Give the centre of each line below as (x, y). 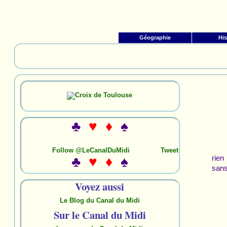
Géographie (155, 37)
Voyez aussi (100, 186)
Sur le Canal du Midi (100, 215)
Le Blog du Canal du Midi (100, 201)
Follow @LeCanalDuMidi (91, 150)
